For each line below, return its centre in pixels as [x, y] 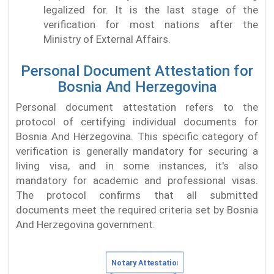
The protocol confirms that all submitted [137, 195]
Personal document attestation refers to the [137, 107]
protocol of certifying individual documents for [137, 122]
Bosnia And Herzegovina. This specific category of [137, 137]
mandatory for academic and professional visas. [137, 181]
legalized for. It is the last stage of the [151, 9]
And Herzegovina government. [86, 225]
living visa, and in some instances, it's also [137, 166]
